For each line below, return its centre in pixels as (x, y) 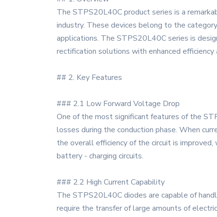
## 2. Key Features (89, 77)
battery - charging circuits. (100, 156)
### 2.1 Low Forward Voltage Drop (118, 104)
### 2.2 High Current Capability (111, 182)
